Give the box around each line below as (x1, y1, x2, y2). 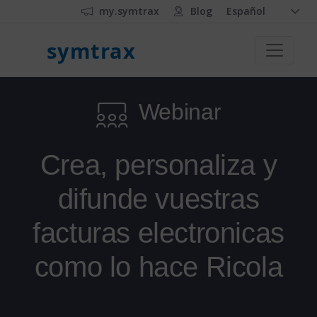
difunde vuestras (57, 183, 260, 214)
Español (226, 4, 265, 18)
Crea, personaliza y (40, 149, 277, 180)
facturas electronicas (33, 217, 284, 248)
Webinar (138, 99, 221, 125)
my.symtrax (99, 4, 159, 18)
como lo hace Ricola (34, 251, 283, 282)
